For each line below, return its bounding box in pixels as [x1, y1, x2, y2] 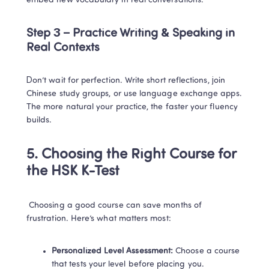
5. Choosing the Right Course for [26, 148, 236, 162]
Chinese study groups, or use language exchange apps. [26, 89, 242, 98]
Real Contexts [26, 42, 100, 54]
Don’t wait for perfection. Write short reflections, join [26, 76, 225, 85]
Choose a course [173, 247, 240, 256]
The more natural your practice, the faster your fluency [26, 103, 238, 112]
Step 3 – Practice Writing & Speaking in [26, 28, 235, 40]
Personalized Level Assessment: [52, 247, 174, 256]
